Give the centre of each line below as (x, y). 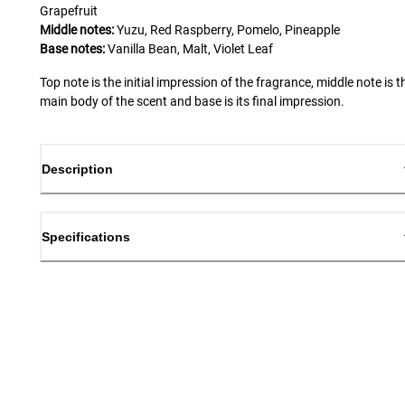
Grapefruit (69, 10)
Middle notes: (77, 29)
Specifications (86, 237)
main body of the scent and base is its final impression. (192, 101)
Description (77, 169)
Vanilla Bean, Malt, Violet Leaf (190, 48)
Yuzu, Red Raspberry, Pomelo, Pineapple (228, 29)
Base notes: (72, 48)
